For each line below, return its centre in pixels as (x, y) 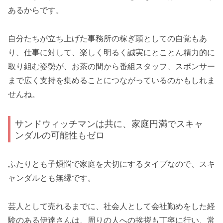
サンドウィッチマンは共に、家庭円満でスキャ (109, 123)
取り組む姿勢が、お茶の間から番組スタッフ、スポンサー (111, 67)
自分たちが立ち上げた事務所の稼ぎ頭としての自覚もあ (108, 39)
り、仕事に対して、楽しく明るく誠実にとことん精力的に (111, 53)
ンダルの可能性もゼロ (60, 135)
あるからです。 (36, 10)
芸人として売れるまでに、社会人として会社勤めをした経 (111, 206)
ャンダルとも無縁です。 (52, 178)
